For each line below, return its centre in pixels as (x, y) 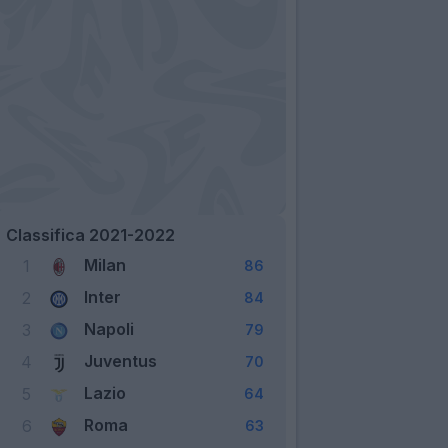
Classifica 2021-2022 (90, 234)
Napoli (109, 328)
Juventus (120, 360)
